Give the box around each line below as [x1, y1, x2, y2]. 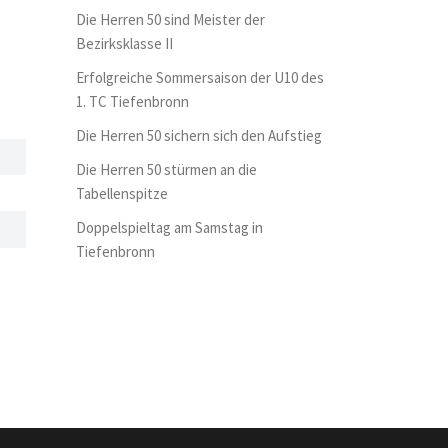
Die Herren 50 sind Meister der [76, 10, 265, 29]
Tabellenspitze [76, 184, 168, 203]
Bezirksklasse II [76, 34, 173, 53]
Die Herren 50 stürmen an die [76, 160, 257, 179]
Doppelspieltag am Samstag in [76, 218, 263, 237]
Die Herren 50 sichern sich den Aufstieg [76, 126, 322, 145]
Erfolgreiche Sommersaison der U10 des [76, 68, 324, 87]
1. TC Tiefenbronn [76, 92, 189, 111]
